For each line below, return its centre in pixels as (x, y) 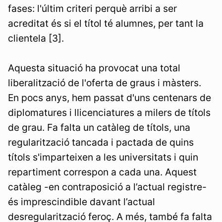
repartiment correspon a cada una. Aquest (102, 172)
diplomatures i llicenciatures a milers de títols (109, 113)
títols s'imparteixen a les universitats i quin (103, 157)
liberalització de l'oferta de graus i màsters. (105, 83)
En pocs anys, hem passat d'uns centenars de (110, 98)
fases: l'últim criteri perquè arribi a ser (92, 9)
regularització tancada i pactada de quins (101, 142)
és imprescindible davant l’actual (82, 202)
